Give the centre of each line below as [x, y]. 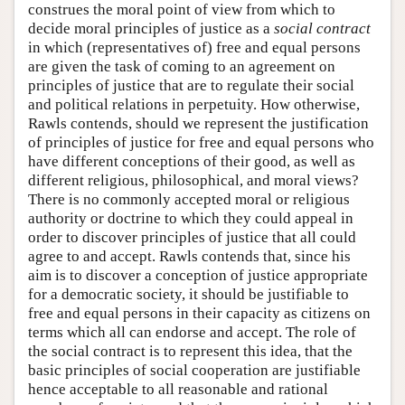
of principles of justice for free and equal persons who [201, 142]
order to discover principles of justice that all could [192, 237]
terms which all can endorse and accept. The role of [192, 332]
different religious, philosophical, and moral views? [193, 180]
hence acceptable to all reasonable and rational [178, 389]
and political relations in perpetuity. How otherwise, [194, 104]
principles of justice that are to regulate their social [191, 85]
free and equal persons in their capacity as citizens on [199, 313]
